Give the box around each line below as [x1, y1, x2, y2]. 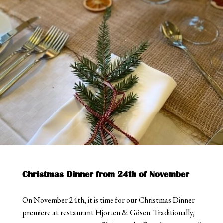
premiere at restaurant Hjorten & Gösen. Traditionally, [22, 207, 195, 218]
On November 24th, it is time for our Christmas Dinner [22, 194, 195, 205]
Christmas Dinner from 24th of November [22, 169, 189, 179]
